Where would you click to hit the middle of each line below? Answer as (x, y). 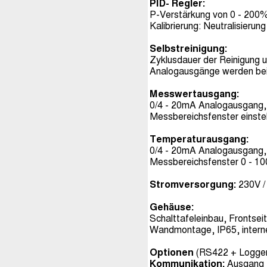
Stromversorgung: (193, 185)
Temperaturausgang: (199, 139)
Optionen (173, 253)
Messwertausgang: (194, 94)
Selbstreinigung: (188, 49)
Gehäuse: (172, 207)
